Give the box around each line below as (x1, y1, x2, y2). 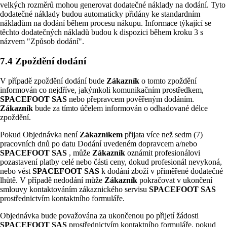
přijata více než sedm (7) (125, 130, 203, 139)
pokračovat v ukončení (139, 175, 212, 184)
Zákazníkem (80, 130, 125, 139)
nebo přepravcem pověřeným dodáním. (69, 94, 194, 103)
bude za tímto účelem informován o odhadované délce (35, 103, 208, 112)
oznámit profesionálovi (127, 148, 200, 157)
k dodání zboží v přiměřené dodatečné (101, 166, 223, 175)
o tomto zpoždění (141, 76, 197, 85)
